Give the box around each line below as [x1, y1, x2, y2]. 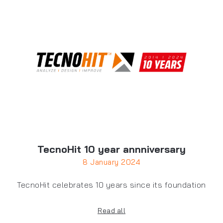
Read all [98, 207, 125, 215]
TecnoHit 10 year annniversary [37, 143, 186, 156]
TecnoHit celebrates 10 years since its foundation [17, 180, 206, 190]
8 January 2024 [83, 157, 140, 167]
